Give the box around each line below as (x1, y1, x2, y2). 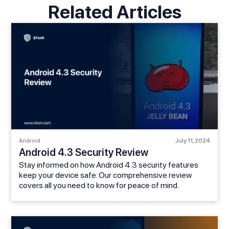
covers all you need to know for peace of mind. (19, 180, 179, 191)
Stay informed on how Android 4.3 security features (19, 160, 199, 170)
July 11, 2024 (175, 138, 210, 145)
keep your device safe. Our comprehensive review (19, 170, 192, 180)
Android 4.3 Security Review (19, 146, 149, 159)
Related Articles (48, 1, 181, 24)
